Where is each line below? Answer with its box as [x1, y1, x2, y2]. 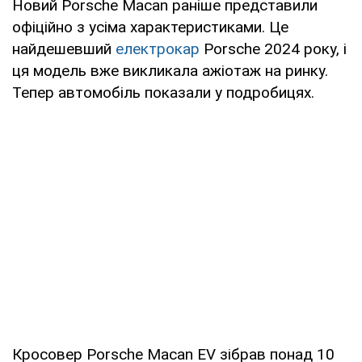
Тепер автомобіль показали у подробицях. [12, 82, 314, 102]
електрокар [116, 39, 200, 58]
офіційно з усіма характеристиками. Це [12, 17, 288, 36]
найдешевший [12, 39, 116, 58]
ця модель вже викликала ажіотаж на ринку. [12, 61, 328, 80]
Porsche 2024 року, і [200, 39, 347, 58]
